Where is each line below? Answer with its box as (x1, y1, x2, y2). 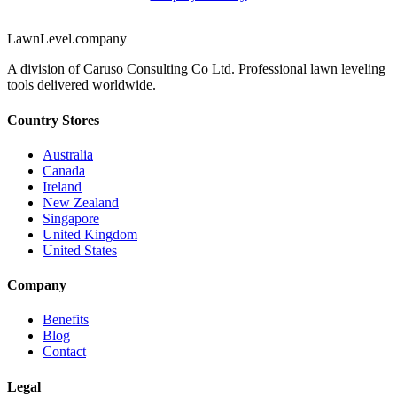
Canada (43, 162, 85, 178)
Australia (43, 146, 93, 162)
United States (43, 242, 117, 258)
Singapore (43, 210, 99, 226)
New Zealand (43, 194, 119, 210)
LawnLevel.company (7, 31, 127, 47)
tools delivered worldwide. (7, 77, 156, 93)
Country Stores (7, 112, 99, 128)
